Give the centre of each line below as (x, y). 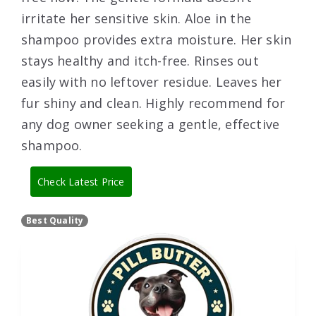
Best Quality (55, 220)
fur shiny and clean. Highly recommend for (153, 103)
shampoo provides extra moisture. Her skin (157, 40)
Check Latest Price (81, 182)
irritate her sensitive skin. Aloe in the (136, 19)
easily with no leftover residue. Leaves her (152, 82)
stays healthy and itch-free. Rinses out (140, 61)
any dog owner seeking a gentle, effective (151, 124)
